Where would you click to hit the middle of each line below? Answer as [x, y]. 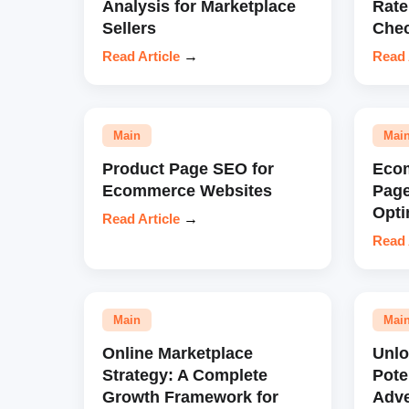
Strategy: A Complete [185, 374]
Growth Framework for [190, 396]
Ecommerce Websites [187, 190]
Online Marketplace [178, 352]
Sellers [129, 27]
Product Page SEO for [188, 168]
